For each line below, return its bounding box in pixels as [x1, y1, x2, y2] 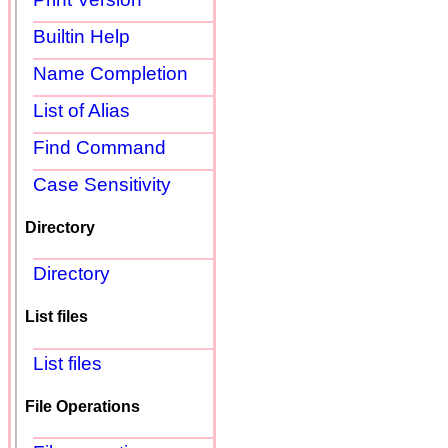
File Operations [25, 397, 140, 415]
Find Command [33, 136, 166, 158]
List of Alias [33, 99, 130, 121]
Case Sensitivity [33, 173, 171, 195]
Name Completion [33, 62, 188, 84]
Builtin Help [33, 25, 130, 47]
